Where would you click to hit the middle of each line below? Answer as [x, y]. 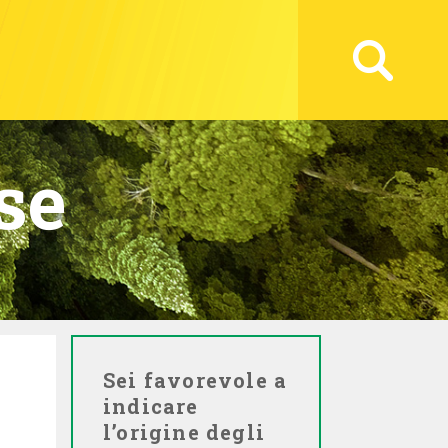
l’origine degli [184, 432]
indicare [151, 406]
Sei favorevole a [195, 380]
